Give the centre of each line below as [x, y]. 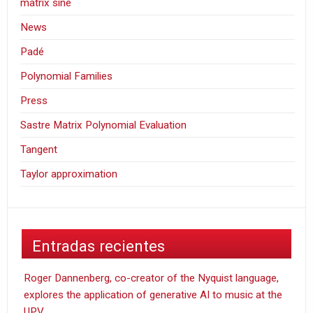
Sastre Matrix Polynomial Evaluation [104, 125]
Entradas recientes [98, 246]
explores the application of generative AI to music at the [153, 295]
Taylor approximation [69, 174]
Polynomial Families [67, 76]
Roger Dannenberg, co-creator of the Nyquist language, [151, 278]
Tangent [39, 149]
